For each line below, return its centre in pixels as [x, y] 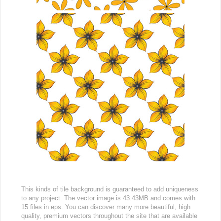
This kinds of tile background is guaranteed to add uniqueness [110, 189]
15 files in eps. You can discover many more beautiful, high [106, 207]
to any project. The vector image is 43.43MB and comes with [108, 198]
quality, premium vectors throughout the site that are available [109, 216]
